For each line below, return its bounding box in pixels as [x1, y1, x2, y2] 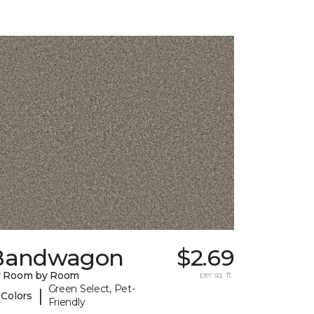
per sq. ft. [199, 269, 234, 280]
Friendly [48, 296, 86, 309]
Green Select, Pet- [48, 282, 135, 296]
